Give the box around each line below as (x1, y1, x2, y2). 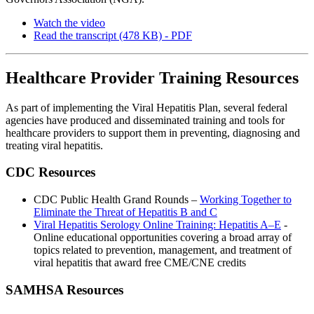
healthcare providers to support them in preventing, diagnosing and (6, 126, 300, 139)
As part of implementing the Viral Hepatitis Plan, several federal (6, 101, 287, 114)
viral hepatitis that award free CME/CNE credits (34, 256, 246, 268)
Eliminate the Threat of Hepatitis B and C (34, 205, 217, 218)
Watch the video (34, 16, 105, 29)
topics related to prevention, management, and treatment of (34, 243, 292, 256)
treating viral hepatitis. (6, 139, 103, 151)
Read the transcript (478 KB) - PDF (34, 29, 192, 41)
